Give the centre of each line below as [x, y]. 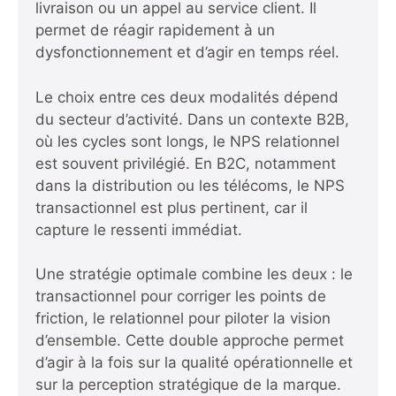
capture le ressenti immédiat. [139, 229]
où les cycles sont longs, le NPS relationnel [187, 141]
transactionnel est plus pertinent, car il [171, 207]
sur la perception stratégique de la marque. [188, 385]
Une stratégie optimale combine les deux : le [194, 274]
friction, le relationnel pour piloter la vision [183, 319]
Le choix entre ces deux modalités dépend [187, 97]
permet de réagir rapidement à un [155, 30]
